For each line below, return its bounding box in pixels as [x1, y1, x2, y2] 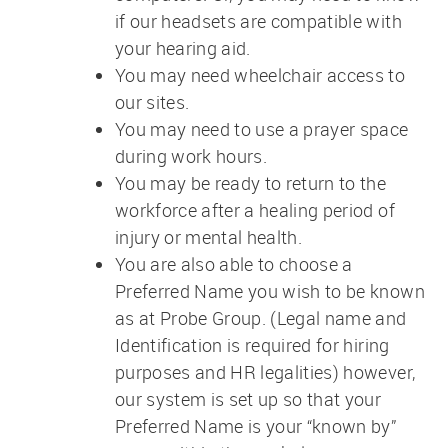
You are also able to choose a [114, 251, 353, 276]
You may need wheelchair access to [114, 62, 406, 87]
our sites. [114, 89, 190, 114]
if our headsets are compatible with [114, 8, 402, 33]
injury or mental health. [114, 224, 303, 249]
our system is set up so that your [114, 386, 382, 411]
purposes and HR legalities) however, [114, 359, 416, 384]
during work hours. [114, 143, 268, 168]
